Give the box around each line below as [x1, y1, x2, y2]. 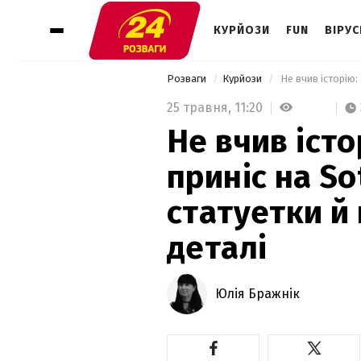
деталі [167, 228, 268, 268]
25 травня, [167, 99, 234, 115]
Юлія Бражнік [215, 285, 300, 301]
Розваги [167, 73, 209, 85]
